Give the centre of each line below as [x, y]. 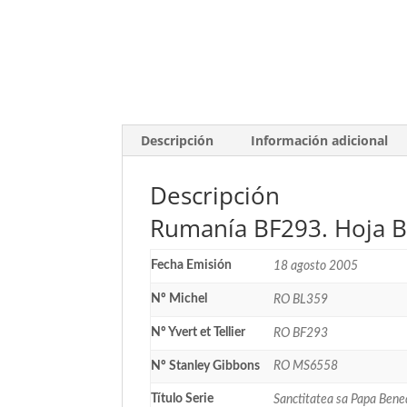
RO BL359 [301, 299]
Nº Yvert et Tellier [199, 332]
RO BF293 [301, 333]
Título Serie [183, 398]
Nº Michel [179, 298]
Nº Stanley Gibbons [206, 366]
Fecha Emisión [192, 265]
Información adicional [320, 140]
